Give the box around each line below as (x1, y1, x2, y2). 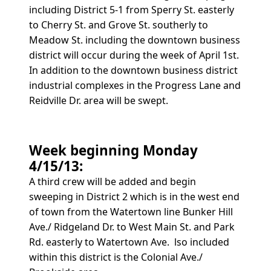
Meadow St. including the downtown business (29, 33, 240, 47)
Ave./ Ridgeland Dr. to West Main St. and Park (29, 220, 235, 233)
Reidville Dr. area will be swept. (29, 93, 168, 107)
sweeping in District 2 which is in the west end (29, 189, 240, 203)
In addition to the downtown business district (29, 63, 238, 77)
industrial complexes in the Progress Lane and (29, 78, 241, 92)
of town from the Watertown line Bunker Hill (29, 204, 233, 218)
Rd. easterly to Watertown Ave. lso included (29, 235, 229, 249)
